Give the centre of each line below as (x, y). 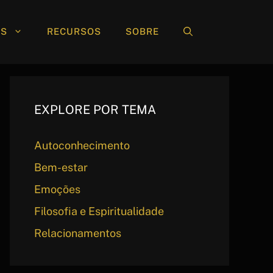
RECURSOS (74, 32)
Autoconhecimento (82, 145)
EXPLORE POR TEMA (95, 109)
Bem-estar (61, 167)
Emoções (57, 189)
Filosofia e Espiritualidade (99, 211)
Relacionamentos (78, 233)
